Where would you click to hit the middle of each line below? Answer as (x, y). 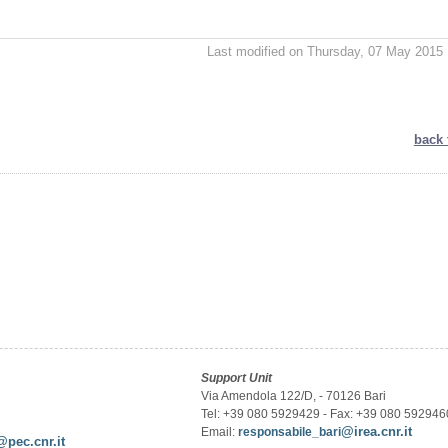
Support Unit (237, 378)
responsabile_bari (290, 432)
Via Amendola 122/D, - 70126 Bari (294, 396)
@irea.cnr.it (377, 431)
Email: (220, 432)
